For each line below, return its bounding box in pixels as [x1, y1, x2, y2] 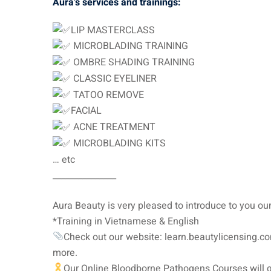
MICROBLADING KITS [71, 135, 166, 151]
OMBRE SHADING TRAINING [71, 55, 195, 70]
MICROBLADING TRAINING [71, 39, 188, 54]
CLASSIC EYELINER [71, 71, 157, 86]
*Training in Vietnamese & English [53, 214, 199, 229]
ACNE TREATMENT [71, 120, 155, 135]
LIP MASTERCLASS [71, 22, 155, 38]
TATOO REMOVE [71, 87, 144, 102]
